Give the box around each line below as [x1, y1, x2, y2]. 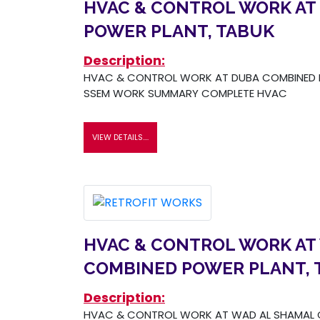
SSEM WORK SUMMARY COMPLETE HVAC [84, 85, 287, 101]
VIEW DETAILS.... [92, 131, 149, 143]
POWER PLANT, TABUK [84, 20, 274, 41]
